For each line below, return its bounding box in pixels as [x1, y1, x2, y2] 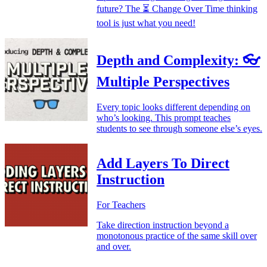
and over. [97, 241, 131, 252]
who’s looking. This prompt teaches [97, 113, 231, 123]
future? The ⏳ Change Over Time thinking [97, 3, 257, 14]
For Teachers [97, 200, 145, 210]
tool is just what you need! [97, 17, 195, 28]
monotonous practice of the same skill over [97, 231, 257, 241]
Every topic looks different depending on [97, 102, 250, 113]
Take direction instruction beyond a [97, 220, 229, 231]
